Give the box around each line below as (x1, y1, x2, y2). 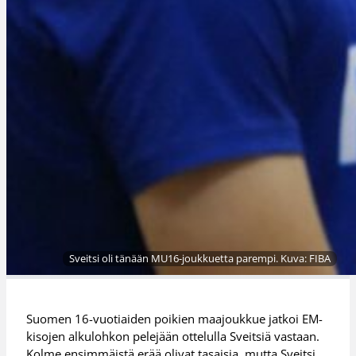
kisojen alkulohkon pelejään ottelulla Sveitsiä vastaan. (26, 327, 320, 344)
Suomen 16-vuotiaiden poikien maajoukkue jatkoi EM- (26, 310, 323, 327)
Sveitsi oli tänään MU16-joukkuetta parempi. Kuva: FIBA (69, 251, 331, 266)
